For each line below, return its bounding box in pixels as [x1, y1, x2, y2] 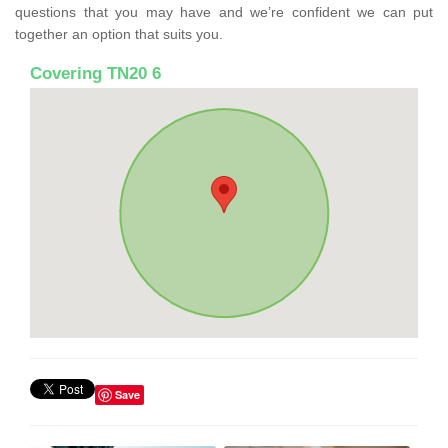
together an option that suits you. [15, 25, 223, 42]
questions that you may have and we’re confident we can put [15, 3, 433, 20]
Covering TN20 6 [30, 63, 161, 83]
